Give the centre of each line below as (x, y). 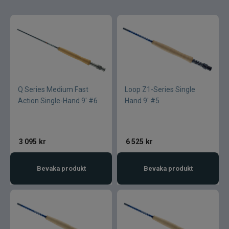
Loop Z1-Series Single (160, 89)
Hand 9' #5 (142, 101)
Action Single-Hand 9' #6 (58, 101)
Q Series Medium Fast (53, 89)
